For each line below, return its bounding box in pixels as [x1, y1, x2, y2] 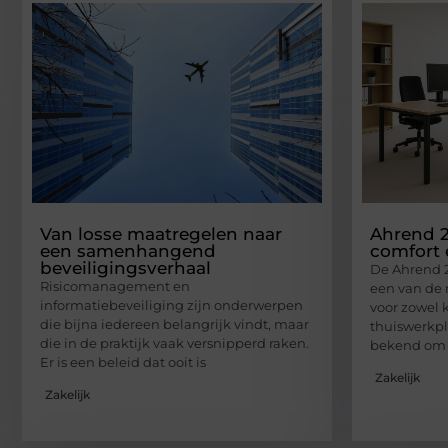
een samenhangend [40, 240, 216, 261]
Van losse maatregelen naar [40, 223, 282, 244]
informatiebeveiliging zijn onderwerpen [40, 296, 303, 313]
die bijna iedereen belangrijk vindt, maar [40, 315, 309, 332]
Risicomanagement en [40, 277, 190, 294]
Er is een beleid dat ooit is [40, 353, 206, 370]
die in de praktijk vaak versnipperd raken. [40, 334, 309, 351]
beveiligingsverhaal [40, 257, 211, 278]
